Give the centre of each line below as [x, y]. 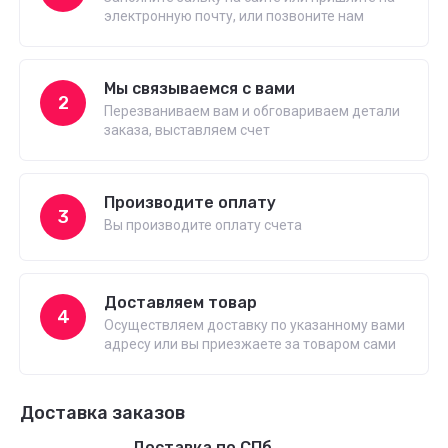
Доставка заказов [102, 413]
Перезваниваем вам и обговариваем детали [252, 111]
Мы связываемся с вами [199, 88]
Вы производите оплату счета [203, 225]
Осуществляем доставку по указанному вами [254, 325]
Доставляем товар [180, 302]
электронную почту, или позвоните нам [234, 16]
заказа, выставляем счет [187, 130]
